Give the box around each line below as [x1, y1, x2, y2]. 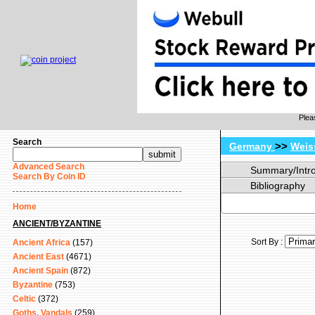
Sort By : [251, 237, 285, 247]
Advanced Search [13, 162, 84, 172]
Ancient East [13, 252, 64, 262]
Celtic [13, 294, 36, 304]
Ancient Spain [13, 266, 68, 276]
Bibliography [250, 180, 305, 191]
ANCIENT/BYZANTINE [13, 219, 101, 229]
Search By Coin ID [13, 172, 86, 181]
